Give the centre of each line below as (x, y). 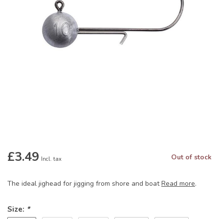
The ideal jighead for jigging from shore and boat (84, 184)
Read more (178, 184)
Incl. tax (51, 159)
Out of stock (191, 157)
